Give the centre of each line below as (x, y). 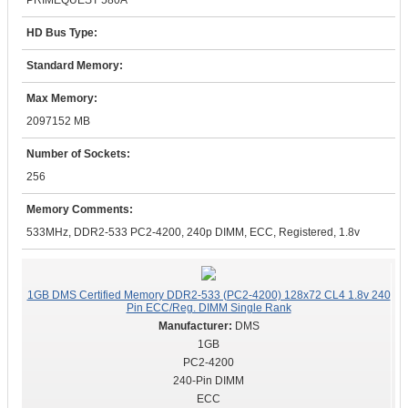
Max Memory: (62, 98)
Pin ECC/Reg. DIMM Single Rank (209, 308)
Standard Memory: (75, 66)
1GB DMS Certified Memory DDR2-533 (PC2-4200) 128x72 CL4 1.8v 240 (209, 295)
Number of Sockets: (78, 154)
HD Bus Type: (62, 33)
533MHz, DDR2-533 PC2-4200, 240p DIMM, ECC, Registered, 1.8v (193, 232)
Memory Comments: (80, 209)
